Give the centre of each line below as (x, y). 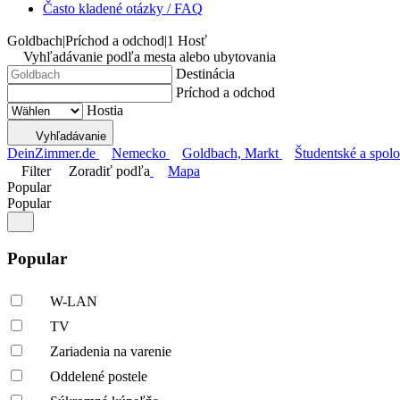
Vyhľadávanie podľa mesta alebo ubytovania (150, 57)
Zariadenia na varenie (111, 352)
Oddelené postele (99, 377)
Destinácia (205, 74)
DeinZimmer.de (51, 153)
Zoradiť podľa (109, 171)
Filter (36, 171)
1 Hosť (187, 41)
